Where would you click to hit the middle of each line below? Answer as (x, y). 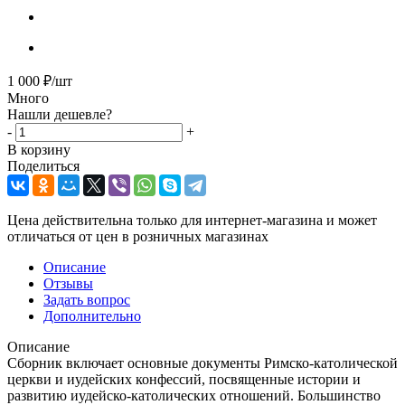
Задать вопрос (87, 299)
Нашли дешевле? (60, 114)
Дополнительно (92, 316)
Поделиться (43, 165)
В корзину (39, 149)
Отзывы (68, 283)
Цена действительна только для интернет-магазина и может (192, 220)
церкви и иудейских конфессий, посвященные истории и (184, 379)
